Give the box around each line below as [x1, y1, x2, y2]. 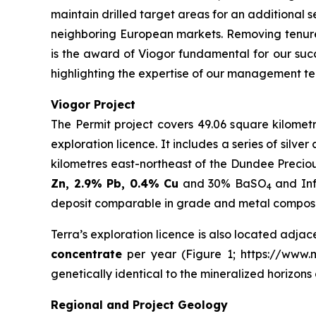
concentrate [51, 247, 122, 261]
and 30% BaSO [178, 176, 267, 190]
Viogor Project [51, 97, 135, 111]
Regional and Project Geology [51, 298, 228, 312]
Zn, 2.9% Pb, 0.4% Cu [51, 176, 179, 190]
